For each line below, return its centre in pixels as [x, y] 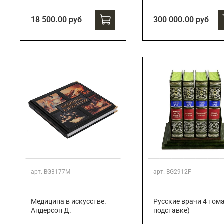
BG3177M [57, 172]
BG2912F [179, 172]
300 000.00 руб [181, 20]
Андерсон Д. [51, 211]
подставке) [171, 211]
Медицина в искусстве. [69, 202]
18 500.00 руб [56, 20]
